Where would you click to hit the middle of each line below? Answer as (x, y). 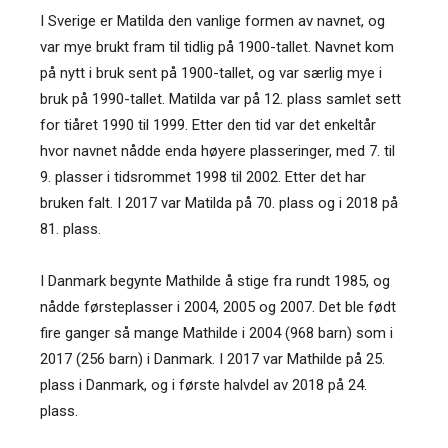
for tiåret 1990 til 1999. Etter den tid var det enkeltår (208, 124)
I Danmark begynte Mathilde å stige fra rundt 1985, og (215, 280)
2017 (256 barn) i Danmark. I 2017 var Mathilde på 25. (212, 358)
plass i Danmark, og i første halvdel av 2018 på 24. (203, 384)
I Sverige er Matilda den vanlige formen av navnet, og (212, 20)
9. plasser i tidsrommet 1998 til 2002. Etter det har (203, 176)
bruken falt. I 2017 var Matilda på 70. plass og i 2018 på (219, 202)
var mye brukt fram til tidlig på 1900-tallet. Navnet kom (217, 46)
